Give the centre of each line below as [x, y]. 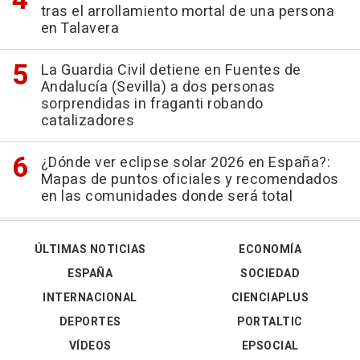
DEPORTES [90, 321]
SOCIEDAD [270, 273]
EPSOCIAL [270, 346]
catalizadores [87, 121]
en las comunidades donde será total [166, 196]
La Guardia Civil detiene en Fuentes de [171, 70]
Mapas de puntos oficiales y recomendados [190, 179]
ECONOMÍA [270, 249]
